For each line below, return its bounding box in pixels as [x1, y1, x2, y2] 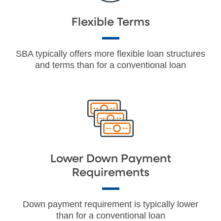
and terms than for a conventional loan [35, 60, 186, 70]
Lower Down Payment [50, 153, 171, 165]
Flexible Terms [71, 16, 150, 28]
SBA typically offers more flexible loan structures [16, 48, 205, 59]
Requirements [72, 167, 149, 179]
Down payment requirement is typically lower [23, 199, 198, 209]
